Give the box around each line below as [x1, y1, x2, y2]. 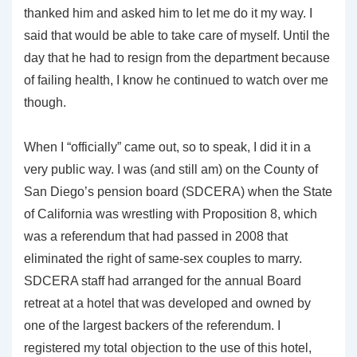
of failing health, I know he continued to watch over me [24, 73, 328, 87]
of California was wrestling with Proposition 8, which [24, 206, 317, 221]
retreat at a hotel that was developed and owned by [24, 296, 311, 310]
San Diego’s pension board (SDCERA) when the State [24, 184, 332, 198]
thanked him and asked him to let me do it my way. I [24, 6, 312, 20]
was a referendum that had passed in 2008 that [24, 229, 288, 243]
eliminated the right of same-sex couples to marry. [24, 251, 302, 265]
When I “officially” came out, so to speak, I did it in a [24, 139, 311, 154]
